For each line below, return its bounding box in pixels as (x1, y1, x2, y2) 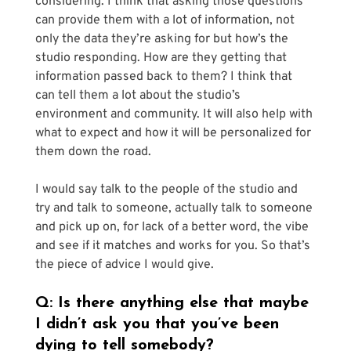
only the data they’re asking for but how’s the (34, 31, 291, 48)
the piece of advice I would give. (34, 257, 214, 273)
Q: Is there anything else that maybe (34, 295, 314, 312)
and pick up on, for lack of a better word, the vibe (34, 219, 312, 236)
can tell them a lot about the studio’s (34, 88, 244, 104)
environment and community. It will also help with (34, 107, 316, 123)
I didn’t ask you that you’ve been (34, 317, 284, 333)
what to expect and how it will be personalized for (34, 125, 314, 142)
